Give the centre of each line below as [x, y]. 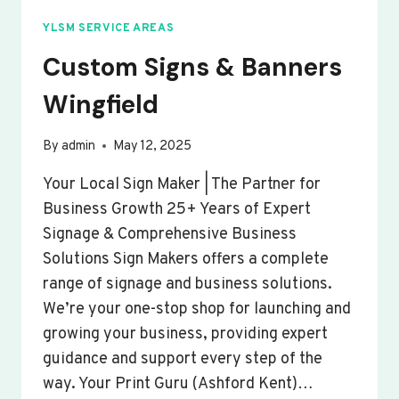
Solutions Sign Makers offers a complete [186, 259]
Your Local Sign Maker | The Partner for [182, 184]
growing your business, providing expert [185, 334]
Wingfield [101, 104]
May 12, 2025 [153, 146]
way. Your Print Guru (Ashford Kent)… [178, 384]
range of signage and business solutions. [187, 284]
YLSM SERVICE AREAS [109, 28]
